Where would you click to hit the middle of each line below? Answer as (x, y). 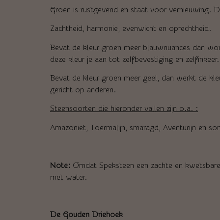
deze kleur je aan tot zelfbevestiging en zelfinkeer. (135, 59)
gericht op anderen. (83, 90)
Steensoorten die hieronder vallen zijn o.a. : (124, 109)
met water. (69, 177)
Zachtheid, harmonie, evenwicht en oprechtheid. (131, 29)
